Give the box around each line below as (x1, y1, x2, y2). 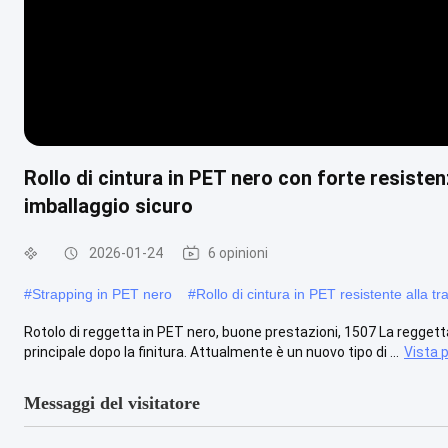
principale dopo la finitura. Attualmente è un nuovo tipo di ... (24, 343, 399, 360)
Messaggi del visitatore (24, 392, 200, 413)
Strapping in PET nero (32, 285, 172, 302)
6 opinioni (208, 244, 268, 261)
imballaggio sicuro (24, 193, 193, 218)
